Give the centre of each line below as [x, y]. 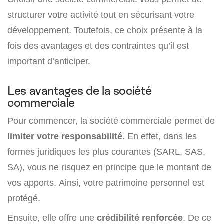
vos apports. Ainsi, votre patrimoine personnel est [106, 183]
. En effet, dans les [160, 136]
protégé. [24, 198]
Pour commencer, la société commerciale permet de [111, 121]
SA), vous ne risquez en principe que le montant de [109, 167]
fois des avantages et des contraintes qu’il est [98, 46]
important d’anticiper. [49, 61]
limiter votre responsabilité [65, 136]
